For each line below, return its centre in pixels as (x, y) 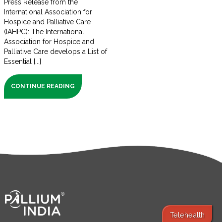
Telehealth (187, 215)
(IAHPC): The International (44, 32)
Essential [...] (23, 62)
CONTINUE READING (43, 86)
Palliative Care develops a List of (55, 52)
